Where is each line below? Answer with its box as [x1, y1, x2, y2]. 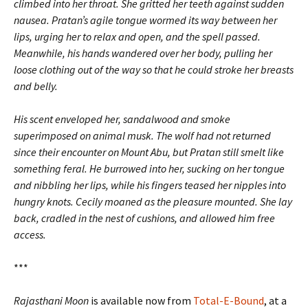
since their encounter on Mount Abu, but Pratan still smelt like [14, 145, 284, 159]
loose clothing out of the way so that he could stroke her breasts [14, 63, 294, 76]
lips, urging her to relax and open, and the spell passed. [14, 30, 261, 43]
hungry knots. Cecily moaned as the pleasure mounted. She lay [14, 195, 292, 208]
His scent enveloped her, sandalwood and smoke [14, 112, 230, 126]
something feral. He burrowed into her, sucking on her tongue [14, 162, 285, 175]
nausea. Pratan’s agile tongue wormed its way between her [14, 13, 277, 27]
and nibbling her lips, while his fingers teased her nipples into [14, 178, 286, 192]
